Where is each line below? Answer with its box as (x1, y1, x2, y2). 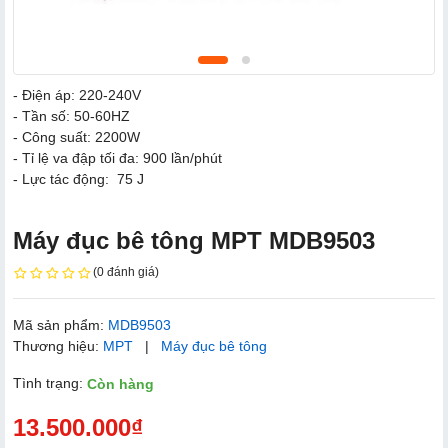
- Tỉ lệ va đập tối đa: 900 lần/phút (13, 150, 222, 166)
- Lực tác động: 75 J (13, 171, 144, 187)
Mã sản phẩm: (13, 316, 108, 333)
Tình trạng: (13, 374, 87, 391)
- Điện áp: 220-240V (13, 87, 141, 103)
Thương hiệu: (13, 337, 103, 354)
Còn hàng (87, 376, 154, 393)
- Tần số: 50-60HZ (13, 108, 130, 124)
